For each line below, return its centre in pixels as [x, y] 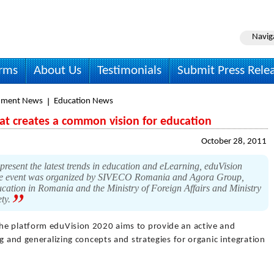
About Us [57, 71]
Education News [83, 101]
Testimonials [129, 71]
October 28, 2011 [234, 142]
